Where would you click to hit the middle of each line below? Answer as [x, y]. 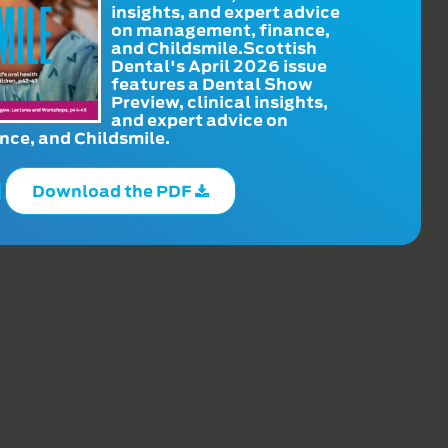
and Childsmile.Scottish [214, 47]
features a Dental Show [212, 83]
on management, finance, [221, 29]
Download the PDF [113, 190]
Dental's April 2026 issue [219, 65]
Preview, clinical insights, [220, 101]
